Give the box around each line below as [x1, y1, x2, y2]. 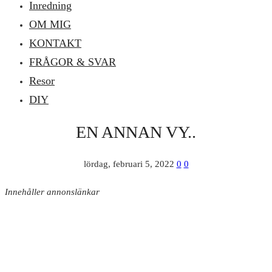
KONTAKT [29, 36, 81, 49]
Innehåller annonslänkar [5, 187, 100, 197]
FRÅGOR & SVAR [29, 55, 116, 68]
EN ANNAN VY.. [76, 123, 196, 142]
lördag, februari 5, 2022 [83, 159, 174, 169]
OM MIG [29, 18, 71, 30]
